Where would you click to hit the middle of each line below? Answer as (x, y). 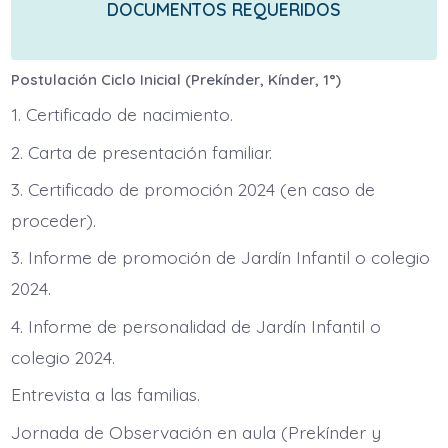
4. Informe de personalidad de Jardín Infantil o (195, 325)
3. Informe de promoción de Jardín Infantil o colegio (220, 257)
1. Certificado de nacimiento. (121, 114)
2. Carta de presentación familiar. (141, 151)
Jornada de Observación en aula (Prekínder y (195, 431)
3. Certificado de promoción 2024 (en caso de (192, 188)
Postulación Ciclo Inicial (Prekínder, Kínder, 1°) (175, 79)
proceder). (53, 219)
